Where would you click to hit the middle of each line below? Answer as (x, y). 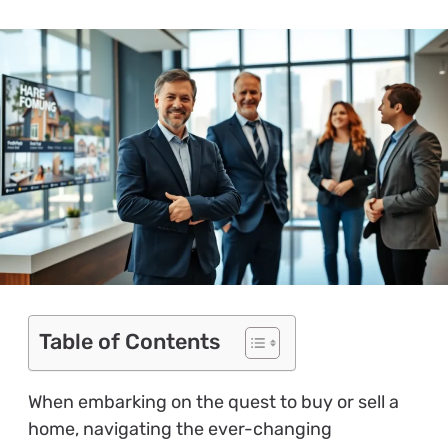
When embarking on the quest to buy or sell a (213, 401)
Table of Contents (129, 341)
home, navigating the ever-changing (179, 428)
